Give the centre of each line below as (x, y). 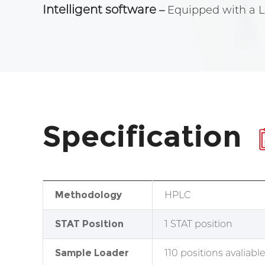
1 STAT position (198, 224)
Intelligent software (99, 9)
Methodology (88, 195)
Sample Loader (92, 253)
